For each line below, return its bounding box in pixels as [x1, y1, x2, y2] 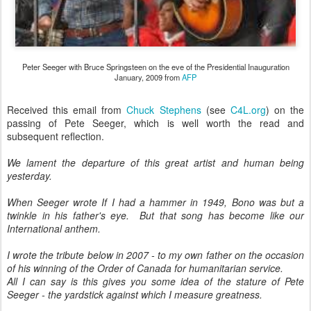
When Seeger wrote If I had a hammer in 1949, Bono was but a [7, 195, 304, 209]
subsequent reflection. [7, 129, 104, 143]
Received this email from [7, 103, 127, 117]
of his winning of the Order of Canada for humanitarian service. [7, 261, 289, 275]
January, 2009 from [115, 72, 182, 83]
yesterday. [7, 169, 52, 183]
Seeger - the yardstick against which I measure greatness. [7, 287, 262, 301]
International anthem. [7, 221, 101, 235]
